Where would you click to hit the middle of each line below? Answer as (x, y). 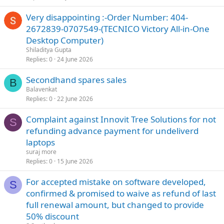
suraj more (41, 152)
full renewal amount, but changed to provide (115, 205)
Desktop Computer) (65, 40)
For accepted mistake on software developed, (116, 182)
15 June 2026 (75, 161)
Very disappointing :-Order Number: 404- (107, 17)
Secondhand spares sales (76, 80)
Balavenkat (41, 89)
